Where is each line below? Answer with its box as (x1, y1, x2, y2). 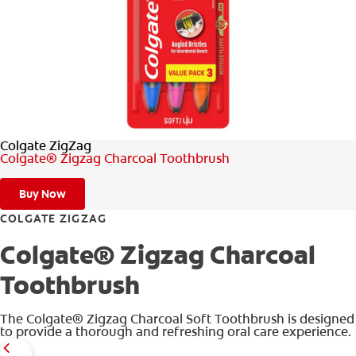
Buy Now (19, 187, 66, 201)
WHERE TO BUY (249, 72, 330, 84)
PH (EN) (288, 106, 331, 119)
